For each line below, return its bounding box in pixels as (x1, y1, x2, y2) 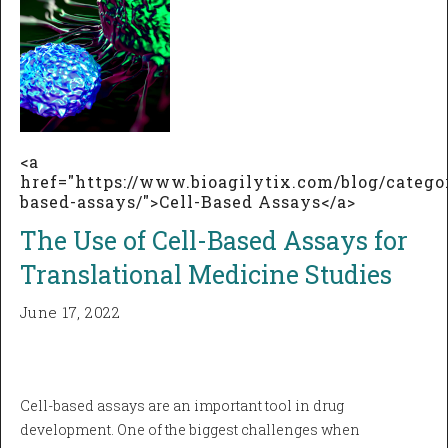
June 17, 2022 (20, 302, 121, 323)
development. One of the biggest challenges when (20, 420, 360, 440)
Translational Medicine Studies (20, 257, 392, 291)
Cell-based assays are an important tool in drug (20, 396, 344, 416)
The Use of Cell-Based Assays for (20, 223, 408, 257)
